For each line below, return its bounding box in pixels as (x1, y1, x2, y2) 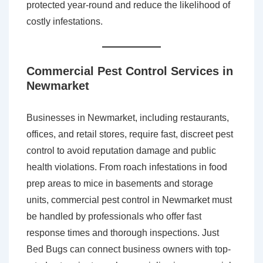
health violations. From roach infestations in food (26, 162, 227, 173)
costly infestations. (26, 16, 103, 27)
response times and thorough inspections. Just (26, 228, 219, 238)
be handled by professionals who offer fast (26, 211, 201, 222)
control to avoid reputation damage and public (26, 146, 216, 156)
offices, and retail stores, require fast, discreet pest (26, 129, 233, 140)
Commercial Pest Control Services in (26, 65, 233, 78)
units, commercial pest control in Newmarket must (26, 195, 232, 205)
